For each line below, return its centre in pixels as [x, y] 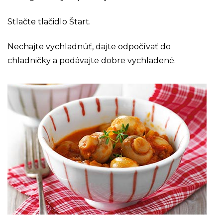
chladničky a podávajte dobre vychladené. [92, 60]
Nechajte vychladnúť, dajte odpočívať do [89, 46]
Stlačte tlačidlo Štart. [49, 21]
